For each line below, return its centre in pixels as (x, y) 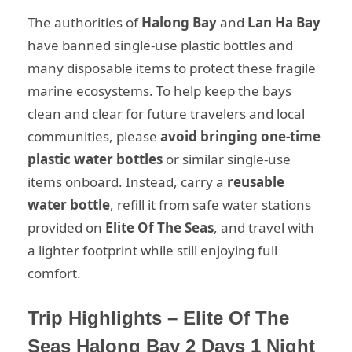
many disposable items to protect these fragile (172, 68)
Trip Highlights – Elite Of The (158, 318)
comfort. (54, 273)
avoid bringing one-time (240, 136)
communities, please (94, 136)
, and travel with (264, 227)
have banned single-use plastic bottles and (160, 45)
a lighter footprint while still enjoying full (152, 250)
